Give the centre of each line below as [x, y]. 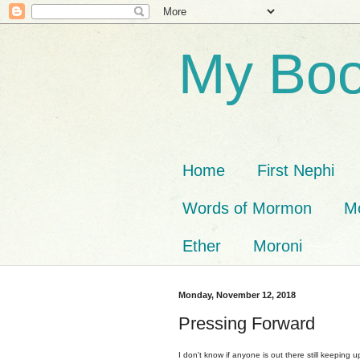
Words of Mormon [247, 208]
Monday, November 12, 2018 [237, 295]
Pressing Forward [247, 323]
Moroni [278, 246]
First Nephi [296, 170]
